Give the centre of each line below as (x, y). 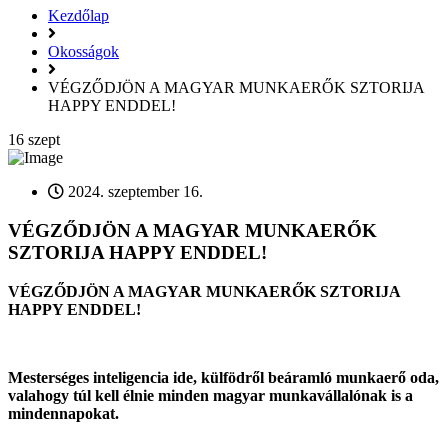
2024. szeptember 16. (133, 192)
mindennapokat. (65, 413)
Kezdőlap (78, 16)
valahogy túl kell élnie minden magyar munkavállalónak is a (210, 395)
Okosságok (83, 52)
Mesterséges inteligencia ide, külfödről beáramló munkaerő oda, (223, 377)
